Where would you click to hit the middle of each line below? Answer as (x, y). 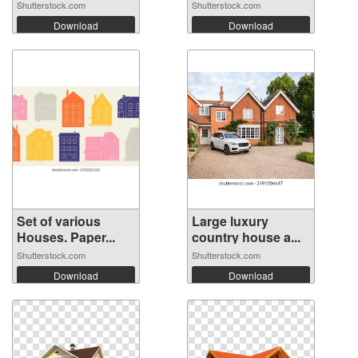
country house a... (246, 237)
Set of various (59, 221)
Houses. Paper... (66, 237)
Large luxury (230, 221)
